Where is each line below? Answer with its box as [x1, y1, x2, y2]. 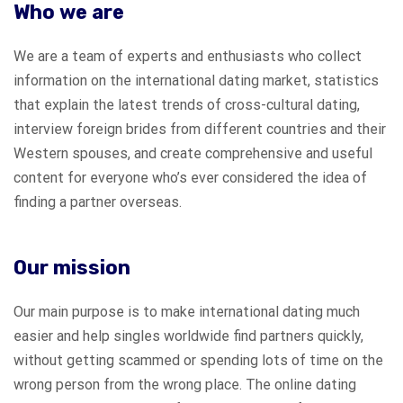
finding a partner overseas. [13, 193, 185, 210]
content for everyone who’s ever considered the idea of [13, 169, 367, 186]
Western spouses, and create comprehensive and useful [13, 145, 372, 162]
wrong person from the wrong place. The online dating [13, 376, 356, 393]
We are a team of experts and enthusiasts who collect [13, 48, 362, 65]
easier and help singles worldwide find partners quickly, [13, 327, 363, 345]
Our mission [13, 255, 135, 280]
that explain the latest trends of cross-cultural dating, [13, 96, 360, 113]
